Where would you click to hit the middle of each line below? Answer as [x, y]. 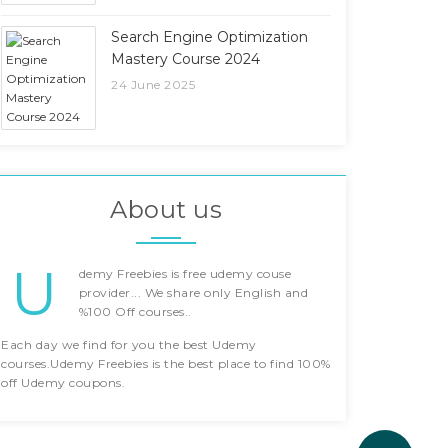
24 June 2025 [153, 84]
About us [166, 209]
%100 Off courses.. [135, 311]
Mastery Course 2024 [185, 59]
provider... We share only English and [193, 292]
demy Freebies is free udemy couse [184, 273]
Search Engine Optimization [209, 37]
